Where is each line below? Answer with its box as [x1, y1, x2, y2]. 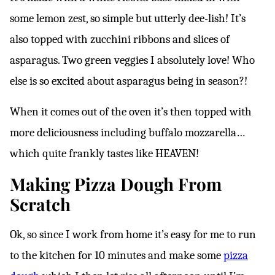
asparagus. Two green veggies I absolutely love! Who [10, 53, 255, 67]
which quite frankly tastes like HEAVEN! [10, 147, 199, 160]
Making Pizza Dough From [10, 172, 222, 195]
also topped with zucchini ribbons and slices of [10, 33, 230, 46]
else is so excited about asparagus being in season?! [10, 74, 247, 88]
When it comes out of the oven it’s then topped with [10, 105, 252, 118]
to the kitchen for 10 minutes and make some [10, 249, 223, 262]
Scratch [10, 193, 71, 215]
